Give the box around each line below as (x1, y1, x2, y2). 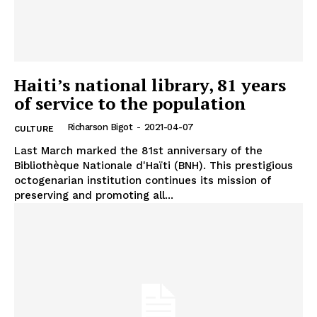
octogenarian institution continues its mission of (14, 174, 271, 188)
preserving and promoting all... (14, 189, 173, 202)
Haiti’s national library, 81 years (14, 74, 286, 97)
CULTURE (14, 124, 54, 134)
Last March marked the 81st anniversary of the (14, 144, 263, 158)
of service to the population (14, 92, 246, 115)
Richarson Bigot (67, 122, 132, 133)
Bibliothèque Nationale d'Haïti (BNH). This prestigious (14, 159, 293, 173)
